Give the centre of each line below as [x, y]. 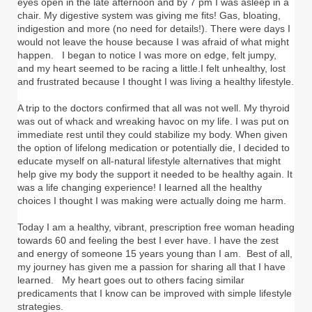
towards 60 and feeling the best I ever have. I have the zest [148, 241]
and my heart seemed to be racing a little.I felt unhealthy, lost [151, 69]
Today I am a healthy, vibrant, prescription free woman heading [156, 227]
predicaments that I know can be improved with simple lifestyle [155, 294]
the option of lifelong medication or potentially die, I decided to [154, 148]
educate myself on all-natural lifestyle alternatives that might [149, 161]
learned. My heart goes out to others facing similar [131, 280]
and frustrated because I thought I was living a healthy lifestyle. [156, 82]
